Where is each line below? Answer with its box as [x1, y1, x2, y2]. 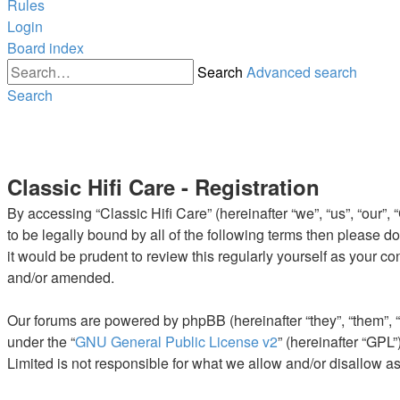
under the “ [7, 330, 75, 352]
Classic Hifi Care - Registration [7, 171, 320, 202]
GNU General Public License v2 [75, 330, 278, 352]
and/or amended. [7, 266, 114, 287]
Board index [7, 37, 84, 58]
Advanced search [246, 61, 357, 82]
